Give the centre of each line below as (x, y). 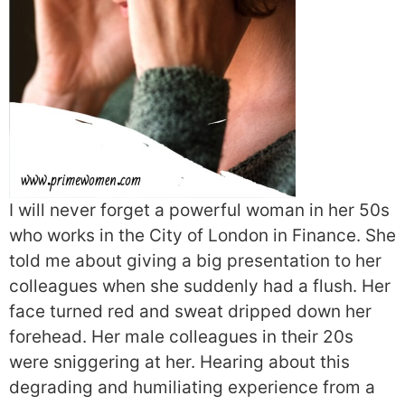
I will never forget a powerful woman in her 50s (199, 210)
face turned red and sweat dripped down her (190, 311)
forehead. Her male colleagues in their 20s (181, 336)
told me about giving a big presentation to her (195, 260)
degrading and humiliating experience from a (192, 387)
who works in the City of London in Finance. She (202, 235)
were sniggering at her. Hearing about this (179, 362)
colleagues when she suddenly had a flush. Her (200, 286)
